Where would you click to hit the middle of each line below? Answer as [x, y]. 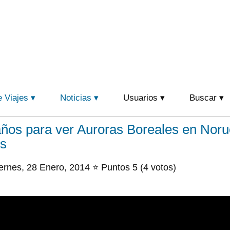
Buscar [203, 98]
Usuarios [140, 98]
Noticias [76, 98]
